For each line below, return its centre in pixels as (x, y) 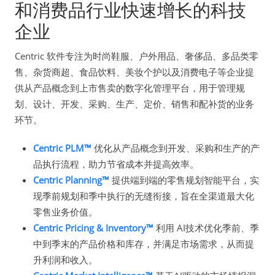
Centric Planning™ (71, 180)
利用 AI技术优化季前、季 (206, 227)
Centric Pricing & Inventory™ (93, 227)
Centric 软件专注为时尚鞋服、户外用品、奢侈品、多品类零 (137, 56)
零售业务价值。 (65, 211)
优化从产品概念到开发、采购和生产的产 (176, 148)
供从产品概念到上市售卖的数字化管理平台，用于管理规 (130, 87)
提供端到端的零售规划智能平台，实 (184, 180)
